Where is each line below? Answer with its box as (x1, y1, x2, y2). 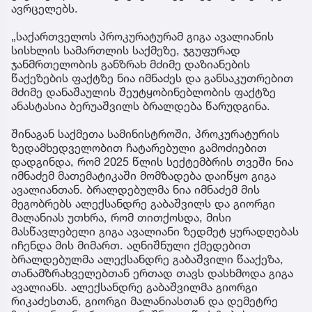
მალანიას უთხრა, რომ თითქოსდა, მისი (11, 210, 231, 224)
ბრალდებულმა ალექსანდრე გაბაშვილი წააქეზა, (11, 251, 283, 266)
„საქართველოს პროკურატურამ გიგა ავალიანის (11, 29, 274, 43)
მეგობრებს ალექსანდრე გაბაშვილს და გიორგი (11, 196, 275, 210)
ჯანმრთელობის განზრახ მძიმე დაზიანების (11, 56, 250, 71)
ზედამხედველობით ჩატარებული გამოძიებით (11, 140, 267, 155)
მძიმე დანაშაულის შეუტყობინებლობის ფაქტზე (11, 84, 276, 99)
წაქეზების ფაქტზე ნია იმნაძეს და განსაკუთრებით (11, 70, 293, 85)
